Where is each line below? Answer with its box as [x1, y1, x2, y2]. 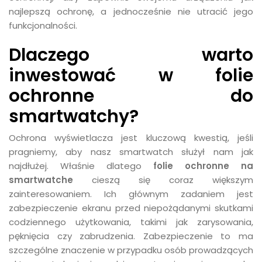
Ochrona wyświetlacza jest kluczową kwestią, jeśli [9, 132, 253, 144]
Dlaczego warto [9, 43, 253, 67]
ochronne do [9, 84, 253, 108]
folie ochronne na [153, 160, 253, 172]
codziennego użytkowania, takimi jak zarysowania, [9, 216, 253, 228]
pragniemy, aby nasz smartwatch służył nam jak [9, 146, 253, 158]
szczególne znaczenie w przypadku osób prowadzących [9, 244, 253, 256]
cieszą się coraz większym [73, 174, 253, 186]
